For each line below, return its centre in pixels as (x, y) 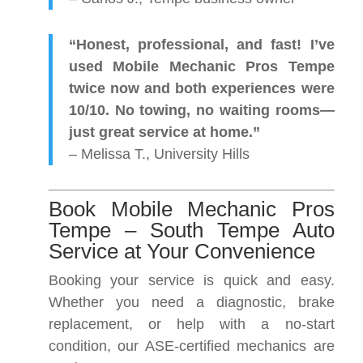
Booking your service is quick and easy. (192, 280)
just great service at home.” (164, 132)
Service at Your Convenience (182, 251)
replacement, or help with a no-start (192, 324)
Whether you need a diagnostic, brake (192, 302)
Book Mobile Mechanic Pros (192, 209)
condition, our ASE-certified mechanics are (192, 346)
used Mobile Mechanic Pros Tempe (202, 66)
